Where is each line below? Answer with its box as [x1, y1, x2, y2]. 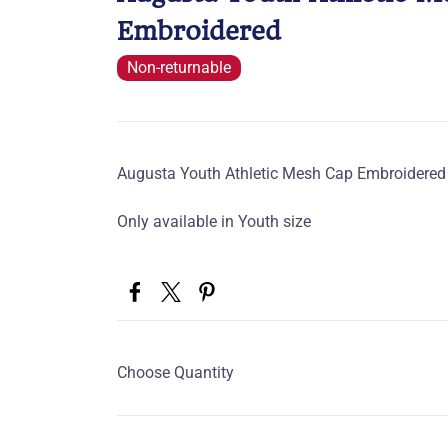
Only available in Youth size [117, 212, 311, 231]
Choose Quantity [117, 363, 234, 382]
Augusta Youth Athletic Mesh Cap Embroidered [117, 164, 446, 183]
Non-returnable [127, 58, 231, 77]
